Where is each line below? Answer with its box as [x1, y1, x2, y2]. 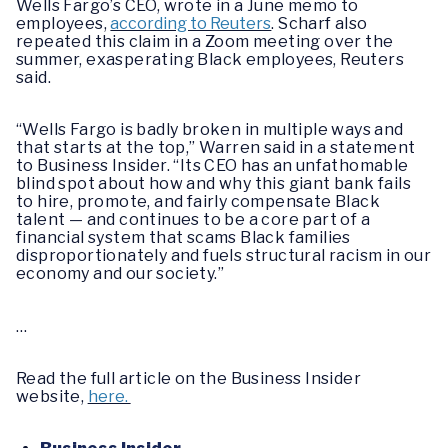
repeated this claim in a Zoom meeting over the [16, 31, 394, 51]
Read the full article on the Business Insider [16, 368, 361, 388]
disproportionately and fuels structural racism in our [16, 246, 432, 266]
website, [16, 386, 88, 406]
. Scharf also [271, 13, 368, 33]
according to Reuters [110, 13, 272, 33]
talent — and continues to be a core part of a [16, 210, 370, 230]
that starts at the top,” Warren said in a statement [16, 138, 416, 158]
